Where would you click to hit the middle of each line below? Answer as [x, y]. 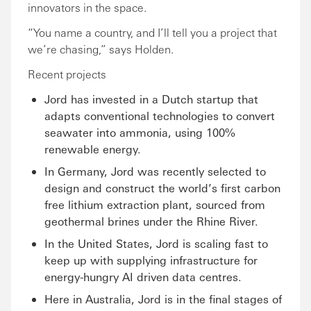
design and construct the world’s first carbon [162, 188]
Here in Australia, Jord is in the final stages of [163, 299]
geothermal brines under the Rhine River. [151, 221]
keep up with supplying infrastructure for [151, 260]
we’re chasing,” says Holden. [101, 49]
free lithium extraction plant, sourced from [155, 204]
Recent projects [67, 74]
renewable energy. [93, 149]
